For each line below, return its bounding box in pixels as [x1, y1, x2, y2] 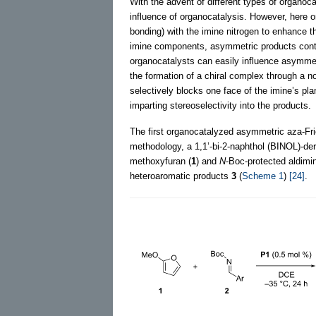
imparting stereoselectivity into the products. [130, 99, 311, 111]
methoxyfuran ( [130, 155, 191, 166]
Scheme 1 [242, 170, 284, 181]
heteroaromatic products [130, 170, 231, 181]
